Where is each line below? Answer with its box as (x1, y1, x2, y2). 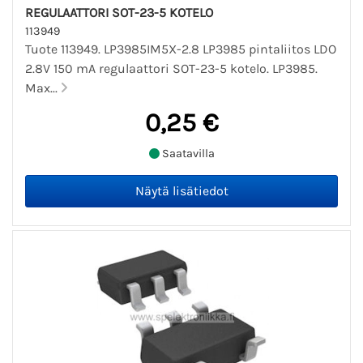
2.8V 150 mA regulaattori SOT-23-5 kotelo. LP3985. (25, 61, 318, 77)
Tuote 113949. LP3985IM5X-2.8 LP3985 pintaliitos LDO (25, 41, 336, 58)
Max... (25, 80, 61, 96)
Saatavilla (159, 146, 215, 160)
